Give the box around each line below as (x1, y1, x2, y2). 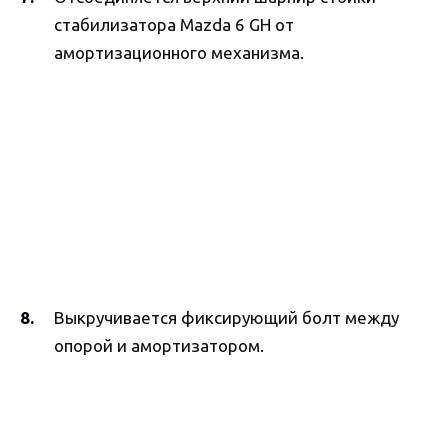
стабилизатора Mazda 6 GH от (54, 14, 294, 34)
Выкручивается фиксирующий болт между (54, 307, 399, 327)
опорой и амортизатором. (54, 335, 264, 355)
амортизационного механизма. (54, 42, 304, 62)
